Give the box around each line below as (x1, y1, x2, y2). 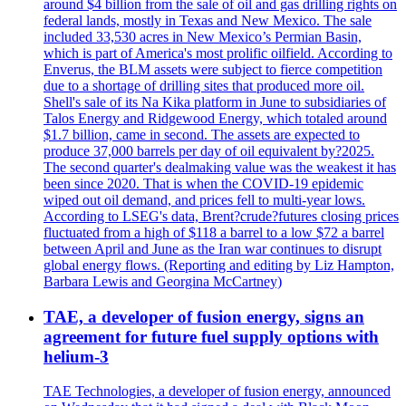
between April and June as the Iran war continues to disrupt (43, 240, 382, 256)
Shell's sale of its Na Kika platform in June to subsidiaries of (43, 93, 386, 110)
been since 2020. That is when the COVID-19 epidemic (43, 175, 363, 191)
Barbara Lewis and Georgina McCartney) (43, 273, 282, 289)
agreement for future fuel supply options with (43, 326, 379, 346)
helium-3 (43, 346, 109, 366)
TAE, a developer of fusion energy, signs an (43, 306, 364, 326)
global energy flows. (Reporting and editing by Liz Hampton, (43, 256, 394, 273)
